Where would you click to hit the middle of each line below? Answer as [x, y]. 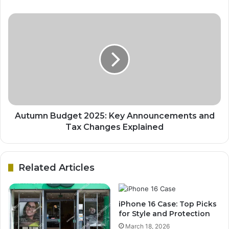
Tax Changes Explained [114, 127]
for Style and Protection [164, 214]
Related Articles [56, 168]
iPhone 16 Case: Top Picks [168, 204]
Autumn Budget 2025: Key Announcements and [114, 116]
